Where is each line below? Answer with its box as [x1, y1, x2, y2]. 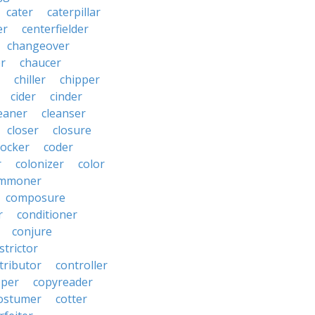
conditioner [17, 207, 77, 222]
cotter [56, 291, 87, 307]
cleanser [41, 105, 86, 121]
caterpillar [47, 4, 101, 20]
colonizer [15, 156, 64, 172]
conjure [12, 224, 52, 239]
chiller [14, 72, 46, 87]
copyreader [33, 274, 93, 290]
